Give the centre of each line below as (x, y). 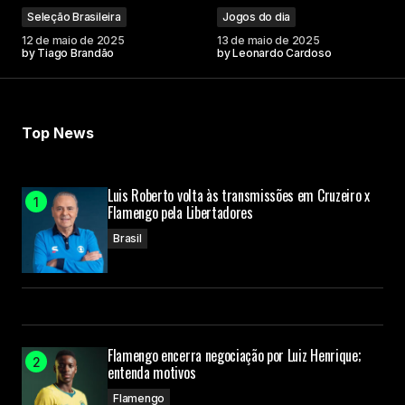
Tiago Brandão (76, 53)
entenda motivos (152, 373)
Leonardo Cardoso (282, 53)
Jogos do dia (257, 17)
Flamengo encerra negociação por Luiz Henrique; (234, 356)
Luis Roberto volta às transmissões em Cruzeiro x (239, 196)
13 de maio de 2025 (268, 41)
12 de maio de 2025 (73, 41)
